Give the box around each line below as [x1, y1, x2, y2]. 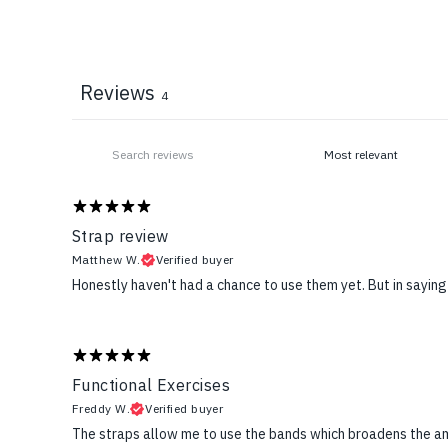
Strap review [72, 226, 169, 247]
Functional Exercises [72, 375, 230, 396]
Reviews [80, 79, 155, 107]
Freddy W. [72, 401, 131, 417]
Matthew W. [72, 252, 141, 268]
